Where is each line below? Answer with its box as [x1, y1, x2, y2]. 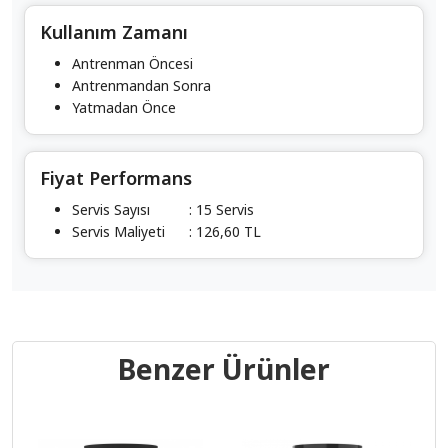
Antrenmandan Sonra [72, 75, 211, 95]
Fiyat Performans [40, 165, 192, 190]
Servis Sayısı [72, 199, 150, 219]
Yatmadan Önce [72, 97, 176, 117]
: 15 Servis [189, 199, 254, 219]
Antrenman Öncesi [72, 53, 193, 73]
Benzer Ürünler [118, 349, 330, 388]
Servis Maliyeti [72, 221, 165, 241]
